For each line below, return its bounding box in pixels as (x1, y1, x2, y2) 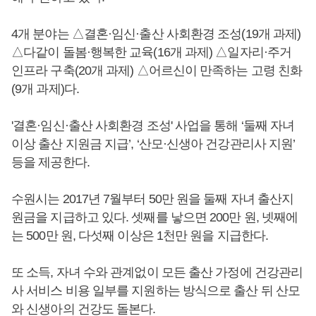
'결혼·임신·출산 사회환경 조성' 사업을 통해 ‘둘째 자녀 (11, 119, 295, 133)
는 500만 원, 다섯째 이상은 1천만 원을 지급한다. (11, 229, 268, 243)
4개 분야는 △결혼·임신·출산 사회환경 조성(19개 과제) (11, 27, 301, 42)
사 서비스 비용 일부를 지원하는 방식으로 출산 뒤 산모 (11, 284, 300, 298)
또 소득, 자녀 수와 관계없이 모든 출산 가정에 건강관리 (11, 265, 303, 280)
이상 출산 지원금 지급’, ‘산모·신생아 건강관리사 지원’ (11, 137, 296, 152)
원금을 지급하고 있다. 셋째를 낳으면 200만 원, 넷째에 (11, 210, 298, 225)
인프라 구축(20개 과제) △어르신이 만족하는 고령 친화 (11, 63, 303, 78)
